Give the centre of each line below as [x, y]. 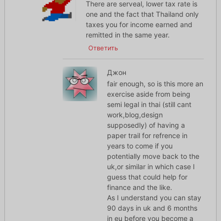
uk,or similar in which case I [151, 167]
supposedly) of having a [146, 125]
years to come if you [140, 146]
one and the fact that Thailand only [143, 14]
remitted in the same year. [128, 35]
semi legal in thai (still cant [149, 105]
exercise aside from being [148, 94]
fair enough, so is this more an [155, 84]
